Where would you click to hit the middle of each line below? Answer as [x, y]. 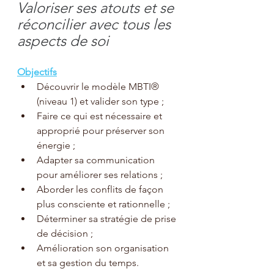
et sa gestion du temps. [88, 262]
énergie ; [56, 145]
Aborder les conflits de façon [101, 189]
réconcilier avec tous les [96, 24]
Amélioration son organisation [104, 248]
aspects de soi [63, 40]
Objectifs [37, 72]
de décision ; [65, 233]
